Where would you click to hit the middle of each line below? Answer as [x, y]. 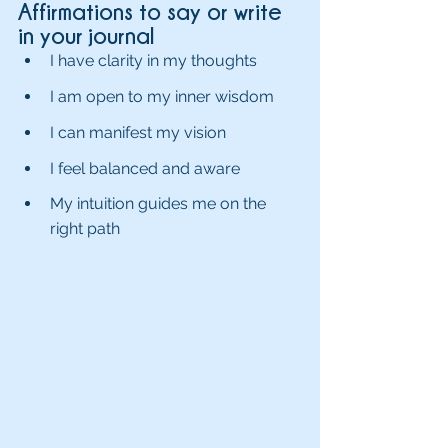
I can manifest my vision [138, 132]
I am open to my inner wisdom [162, 96]
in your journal [89, 35]
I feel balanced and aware [145, 168]
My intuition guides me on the [160, 203]
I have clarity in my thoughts [153, 60]
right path [85, 228]
